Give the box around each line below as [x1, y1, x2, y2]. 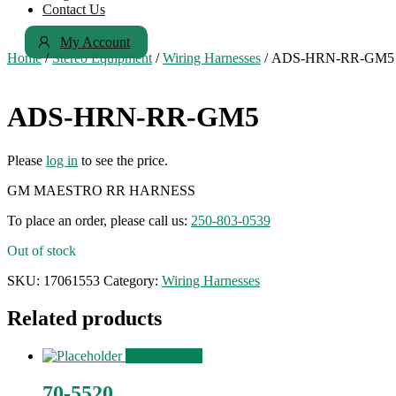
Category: [103, 272, 162, 288]
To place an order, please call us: [7, 212, 191, 228]
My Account [60, 34, 130, 49]
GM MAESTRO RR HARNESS [7, 182, 195, 198]
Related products [7, 306, 162, 330]
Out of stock [7, 242, 76, 258]
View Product [126, 347, 202, 363]
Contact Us [42, 2, 105, 17]
